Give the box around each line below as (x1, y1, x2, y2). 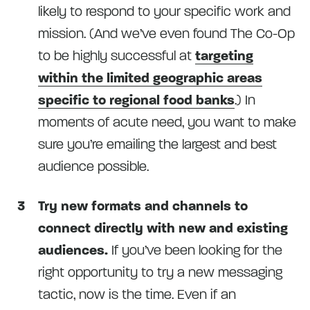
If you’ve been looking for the (108, 241, 282, 259)
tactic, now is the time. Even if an (38, 286, 236, 303)
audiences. (38, 241, 108, 259)
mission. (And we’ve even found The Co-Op (38, 25, 295, 42)
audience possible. (38, 158, 149, 175)
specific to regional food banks (38, 91, 235, 109)
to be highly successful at (38, 47, 195, 64)
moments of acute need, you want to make (38, 113, 296, 131)
